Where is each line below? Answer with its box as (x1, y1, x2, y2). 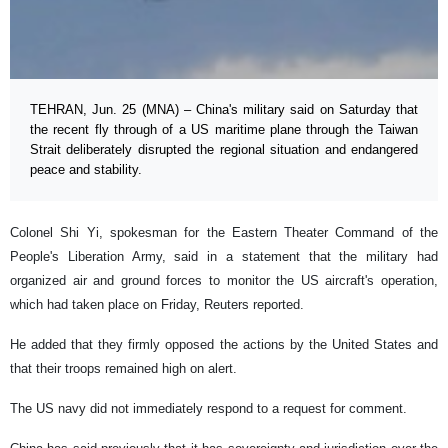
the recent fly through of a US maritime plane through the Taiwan (30, 122, 418, 138)
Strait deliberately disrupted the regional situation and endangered (30, 142, 418, 158)
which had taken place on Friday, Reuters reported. (10, 297, 304, 313)
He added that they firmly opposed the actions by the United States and (10, 337, 438, 353)
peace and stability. (30, 162, 142, 178)
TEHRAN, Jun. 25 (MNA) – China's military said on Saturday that (30, 102, 418, 118)
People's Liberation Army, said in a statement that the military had (10, 249, 438, 265)
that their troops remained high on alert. (10, 361, 237, 377)
